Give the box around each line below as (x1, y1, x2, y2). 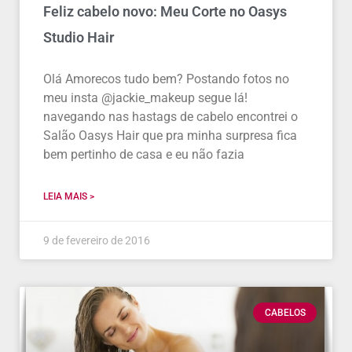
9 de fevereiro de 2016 (43, 234, 150, 247)
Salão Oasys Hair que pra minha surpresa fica (43, 128, 297, 143)
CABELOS (264, 307, 306, 319)
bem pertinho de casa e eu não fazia (43, 147, 244, 162)
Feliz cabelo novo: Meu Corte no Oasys (43, 3, 287, 20)
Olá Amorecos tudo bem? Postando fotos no (43, 71, 289, 86)
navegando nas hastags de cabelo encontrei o (43, 109, 298, 124)
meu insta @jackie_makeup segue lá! (43, 90, 247, 105)
